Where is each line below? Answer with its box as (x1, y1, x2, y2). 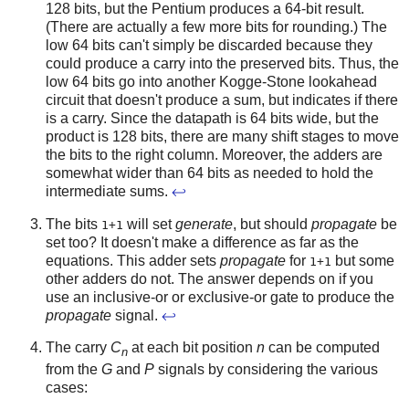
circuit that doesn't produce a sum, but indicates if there (46, 91, 398, 108)
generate (175, 215, 233, 232)
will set (123, 215, 175, 232)
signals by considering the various (154, 361, 378, 377)
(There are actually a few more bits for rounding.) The (46, 18, 387, 35)
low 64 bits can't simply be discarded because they (46, 37, 372, 53)
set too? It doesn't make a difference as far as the (46, 234, 359, 250)
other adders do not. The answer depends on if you (46, 270, 373, 287)
